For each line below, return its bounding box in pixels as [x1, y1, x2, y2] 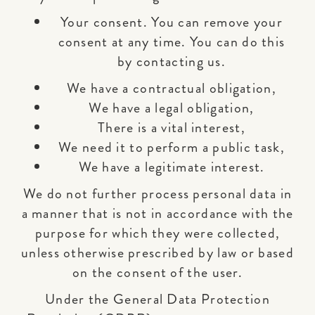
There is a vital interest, [98, 117, 245, 138]
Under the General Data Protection [45, 289, 270, 309]
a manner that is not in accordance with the [21, 203, 294, 224]
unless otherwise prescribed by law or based [21, 243, 294, 263]
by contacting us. [117, 51, 226, 72]
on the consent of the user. [72, 262, 243, 283]
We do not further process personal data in [22, 184, 292, 204]
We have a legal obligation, [89, 98, 255, 118]
